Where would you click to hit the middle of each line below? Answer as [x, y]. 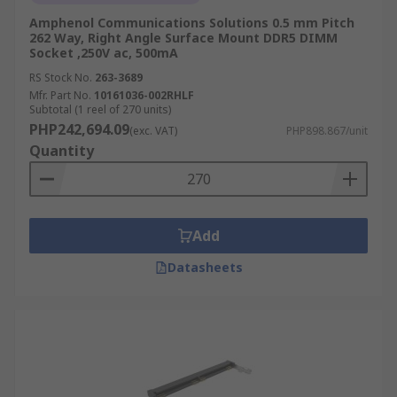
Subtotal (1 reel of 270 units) [100, 109]
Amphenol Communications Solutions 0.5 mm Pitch [192, 23]
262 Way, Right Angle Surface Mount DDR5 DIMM [183, 38]
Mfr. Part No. [60, 95]
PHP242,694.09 [79, 129]
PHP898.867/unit [327, 131]
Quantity [62, 151]
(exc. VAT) [153, 131]
